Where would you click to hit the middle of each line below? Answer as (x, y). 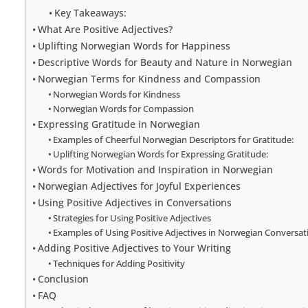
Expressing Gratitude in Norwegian (119, 124)
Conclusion (63, 278)
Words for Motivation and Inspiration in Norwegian (155, 169)
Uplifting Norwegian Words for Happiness (134, 45)
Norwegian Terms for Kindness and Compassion (149, 78)
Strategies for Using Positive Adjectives (132, 218)
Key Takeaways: (90, 12)
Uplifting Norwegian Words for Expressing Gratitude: (161, 154)
